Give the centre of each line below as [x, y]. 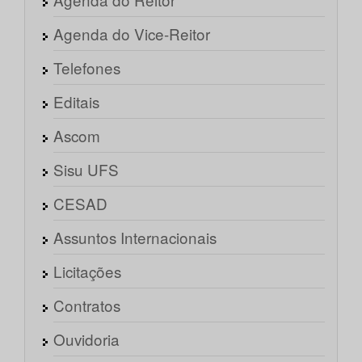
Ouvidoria [86, 339]
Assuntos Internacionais [135, 238]
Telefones [87, 68]
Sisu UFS [86, 170]
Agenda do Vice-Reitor [132, 34]
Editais [76, 102]
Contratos [87, 305]
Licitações [87, 271]
